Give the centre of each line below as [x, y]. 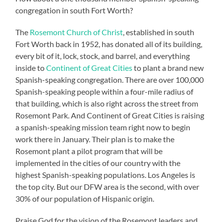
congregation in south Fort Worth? [74, 10]
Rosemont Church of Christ [77, 32]
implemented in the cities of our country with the [98, 163]
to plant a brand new [169, 67]
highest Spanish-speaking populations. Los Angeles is [106, 174]
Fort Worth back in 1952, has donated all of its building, [109, 44]
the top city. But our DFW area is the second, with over [108, 186]
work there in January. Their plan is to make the [95, 139]
